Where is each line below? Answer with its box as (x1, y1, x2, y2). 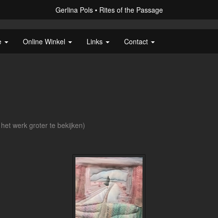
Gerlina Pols (55, 5, 93, 15)
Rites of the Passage (99, 5, 163, 15)
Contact (124, 36, 150, 46)
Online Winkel (23, 36, 67, 46)
